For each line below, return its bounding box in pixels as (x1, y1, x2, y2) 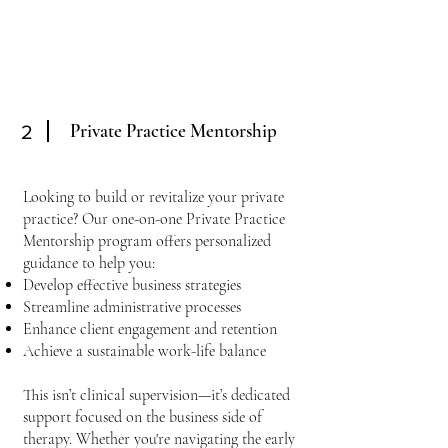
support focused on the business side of (23, 407, 262, 427)
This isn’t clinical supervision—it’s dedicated (23, 385, 290, 405)
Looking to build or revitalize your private (23, 187, 284, 207)
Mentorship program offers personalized (23, 231, 271, 251)
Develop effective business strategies (23, 275, 241, 295)
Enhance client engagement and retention (23, 319, 277, 339)
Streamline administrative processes (23, 297, 241, 317)
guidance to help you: (23, 253, 155, 273)
